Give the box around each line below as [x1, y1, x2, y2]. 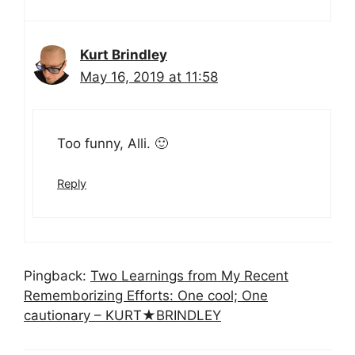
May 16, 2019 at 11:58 [80, 69, 218, 86]
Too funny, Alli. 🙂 [57, 135, 168, 151]
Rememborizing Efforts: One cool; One [24, 288, 268, 304]
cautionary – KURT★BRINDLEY [24, 307, 221, 324]
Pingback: [24, 268, 90, 284]
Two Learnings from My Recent [90, 268, 288, 284]
